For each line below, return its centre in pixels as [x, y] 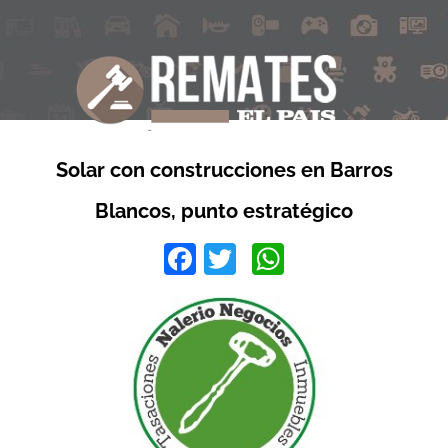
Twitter [283, 259]
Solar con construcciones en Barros [224, 170]
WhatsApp [358, 259]
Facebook [267, 259]
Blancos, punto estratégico [224, 211]
